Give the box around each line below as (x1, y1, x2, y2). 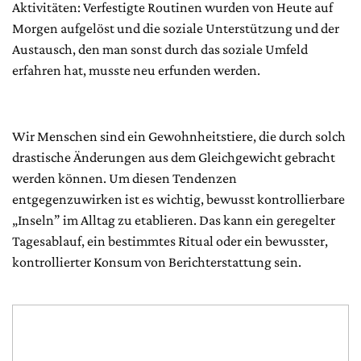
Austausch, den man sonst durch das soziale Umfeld (12, 40, 308, 57)
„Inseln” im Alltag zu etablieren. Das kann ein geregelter (12, 211, 335, 228)
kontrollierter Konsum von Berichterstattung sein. (12, 253, 304, 270)
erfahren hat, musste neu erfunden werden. (12, 61, 263, 78)
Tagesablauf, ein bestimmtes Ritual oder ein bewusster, (12, 232, 328, 249)
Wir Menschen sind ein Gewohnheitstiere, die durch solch (12, 127, 346, 144)
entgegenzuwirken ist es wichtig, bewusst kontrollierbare (12, 190, 345, 207)
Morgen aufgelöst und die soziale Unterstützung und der (12, 19, 339, 36)
